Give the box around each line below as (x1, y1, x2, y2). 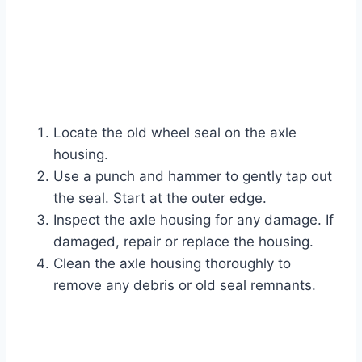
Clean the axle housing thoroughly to (53, 255, 291, 272)
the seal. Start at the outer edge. (53, 190, 267, 207)
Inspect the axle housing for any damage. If (53, 212, 334, 229)
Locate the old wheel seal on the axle (53, 124, 297, 141)
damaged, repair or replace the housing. (53, 234, 314, 250)
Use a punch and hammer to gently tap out (53, 168, 332, 185)
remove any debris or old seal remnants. (53, 277, 316, 294)
